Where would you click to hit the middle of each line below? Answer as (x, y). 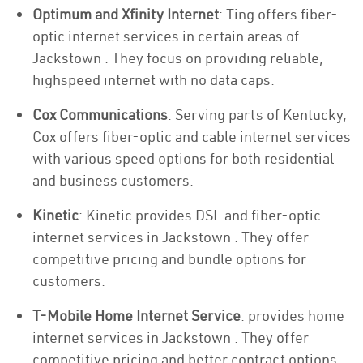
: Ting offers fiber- (278, 14)
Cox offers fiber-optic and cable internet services (192, 137)
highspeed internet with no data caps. (154, 80)
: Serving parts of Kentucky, (257, 115)
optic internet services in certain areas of (166, 36)
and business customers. (113, 180)
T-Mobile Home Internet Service (137, 316)
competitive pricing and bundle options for (169, 259)
